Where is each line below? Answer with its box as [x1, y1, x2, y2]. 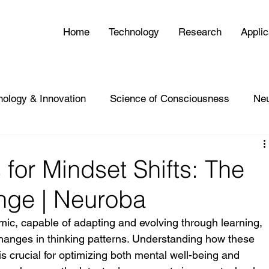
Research [178, 25, 222, 38]
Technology [109, 25, 160, 38]
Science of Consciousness [110, 92, 230, 104]
